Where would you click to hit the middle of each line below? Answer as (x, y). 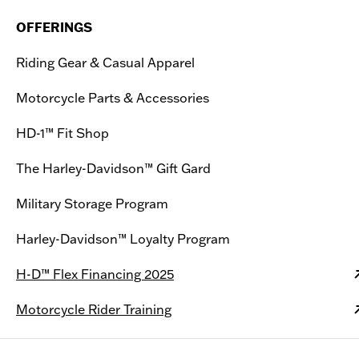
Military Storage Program (92, 204)
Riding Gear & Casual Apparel (105, 63)
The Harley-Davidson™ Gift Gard (113, 168)
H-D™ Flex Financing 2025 (95, 274)
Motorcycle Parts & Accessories (113, 98)
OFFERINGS (54, 27)
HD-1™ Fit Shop (63, 133)
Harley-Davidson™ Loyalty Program (123, 239)
